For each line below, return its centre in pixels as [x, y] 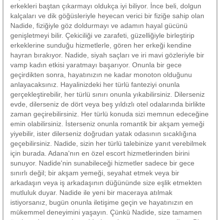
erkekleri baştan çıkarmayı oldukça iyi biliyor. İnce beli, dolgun [106, 6]
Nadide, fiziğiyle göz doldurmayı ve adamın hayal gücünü [99, 25]
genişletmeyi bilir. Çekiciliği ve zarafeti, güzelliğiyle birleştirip [102, 35]
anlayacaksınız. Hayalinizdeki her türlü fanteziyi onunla [95, 84]
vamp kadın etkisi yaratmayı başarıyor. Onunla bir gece [96, 65]
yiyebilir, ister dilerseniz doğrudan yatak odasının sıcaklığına [103, 133]
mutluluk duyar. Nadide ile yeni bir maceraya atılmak [91, 192]
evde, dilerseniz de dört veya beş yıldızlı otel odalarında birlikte [108, 104]
